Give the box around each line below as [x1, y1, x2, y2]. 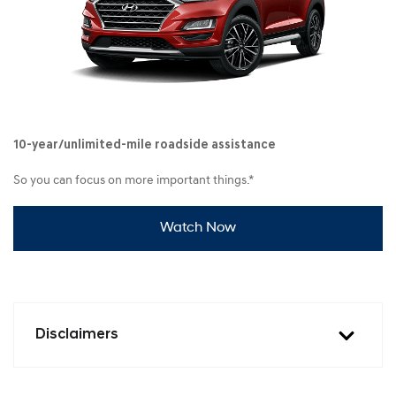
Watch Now [160, 220, 236, 235]
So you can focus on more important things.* [13, 173, 254, 187]
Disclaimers [35, 327, 118, 342]
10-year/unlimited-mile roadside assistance [13, 138, 276, 152]
